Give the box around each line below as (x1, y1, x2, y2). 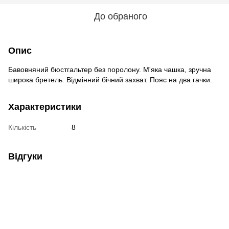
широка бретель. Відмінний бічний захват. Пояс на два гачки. (8, 75, 212, 84)
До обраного (94, 11, 147, 21)
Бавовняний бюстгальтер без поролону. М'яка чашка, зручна (8, 65, 211, 74)
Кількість (8, 123, 36, 131)
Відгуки (8, 151, 42, 162)
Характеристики (8, 101, 81, 112)
